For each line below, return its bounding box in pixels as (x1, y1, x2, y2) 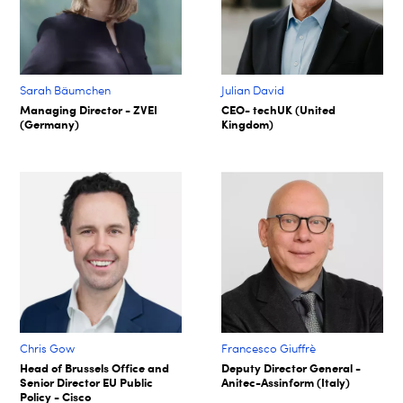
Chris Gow (20, 341, 76, 355)
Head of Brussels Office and (20, 360, 170, 375)
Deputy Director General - (221, 360, 362, 375)
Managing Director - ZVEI (20, 102, 158, 117)
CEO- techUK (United (221, 102, 336, 117)
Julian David (221, 83, 285, 97)
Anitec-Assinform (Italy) (221, 374, 351, 390)
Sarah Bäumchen (20, 83, 112, 97)
